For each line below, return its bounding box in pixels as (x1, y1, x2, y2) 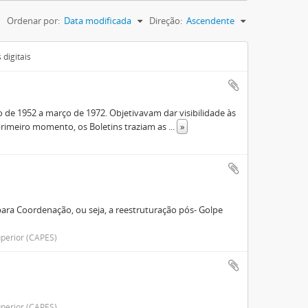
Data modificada (64, 14, 131, 27)
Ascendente (186, 14, 234, 27)
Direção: (149, 14, 182, 27)
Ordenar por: (7, 14, 60, 27)
